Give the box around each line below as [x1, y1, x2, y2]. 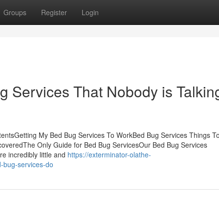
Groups [3, 7, 26, 17]
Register [41, 7, 67, 17]
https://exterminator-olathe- [67, 150, 151, 159]
